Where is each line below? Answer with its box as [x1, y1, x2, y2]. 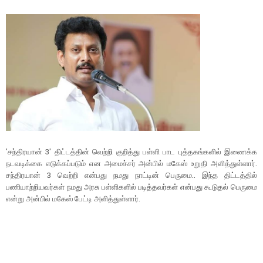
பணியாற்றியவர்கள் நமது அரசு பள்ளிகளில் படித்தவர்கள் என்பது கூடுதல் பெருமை [6, 181, 257, 192]
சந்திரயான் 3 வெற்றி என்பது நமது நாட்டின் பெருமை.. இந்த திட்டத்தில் [6, 169, 257, 180]
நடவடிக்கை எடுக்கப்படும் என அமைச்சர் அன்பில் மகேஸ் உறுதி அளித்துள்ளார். [6, 157, 257, 168]
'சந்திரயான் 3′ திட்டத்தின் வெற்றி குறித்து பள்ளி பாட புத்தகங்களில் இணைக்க [6, 146, 257, 157]
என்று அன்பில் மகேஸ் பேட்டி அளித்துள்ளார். [6, 193, 140, 204]
